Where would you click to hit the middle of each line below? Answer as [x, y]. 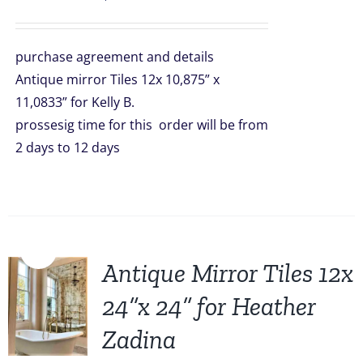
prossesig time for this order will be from [141, 125]
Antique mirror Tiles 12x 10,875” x [117, 79]
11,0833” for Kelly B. [75, 102]
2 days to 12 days [83, 147]
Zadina [139, 340]
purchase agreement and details [114, 57]
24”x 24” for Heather [209, 306]
